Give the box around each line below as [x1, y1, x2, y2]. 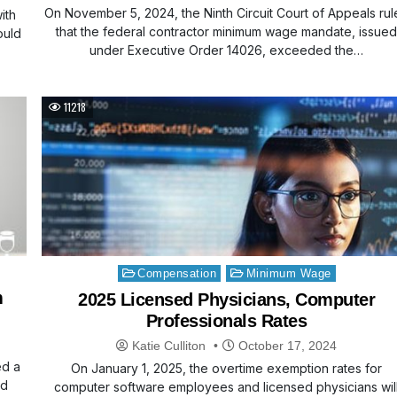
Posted [116, 265, 146, 276]
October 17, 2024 [235, 339, 338, 354]
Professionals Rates [145, 311, 307, 331]
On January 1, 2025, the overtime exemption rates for [71, 361, 383, 377]
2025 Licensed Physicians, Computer [78, 290, 376, 310]
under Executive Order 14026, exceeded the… [90, 43, 364, 58]
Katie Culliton [132, 339, 206, 354]
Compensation [137, 267, 217, 281]
